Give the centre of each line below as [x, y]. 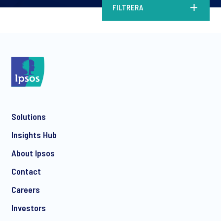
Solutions [29, 117]
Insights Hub [34, 135]
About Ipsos [33, 153]
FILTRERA [128, 7]
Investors [29, 208]
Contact [26, 171]
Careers [26, 190]
